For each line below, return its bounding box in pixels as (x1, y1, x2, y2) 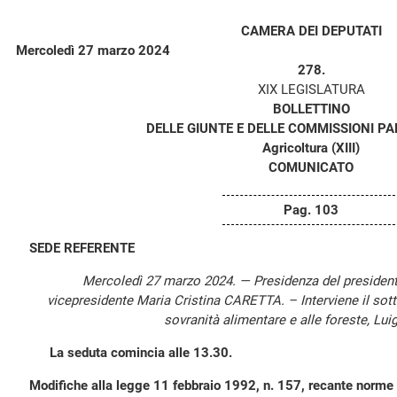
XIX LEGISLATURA (257, 82, 365, 97)
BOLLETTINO (272, 101, 350, 117)
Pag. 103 (284, 202, 339, 218)
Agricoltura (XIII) (262, 140, 360, 156)
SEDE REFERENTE (29, 240, 135, 256)
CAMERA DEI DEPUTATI (240, 23, 382, 39)
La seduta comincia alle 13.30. (50, 345, 232, 361)
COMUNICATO (269, 160, 354, 175)
